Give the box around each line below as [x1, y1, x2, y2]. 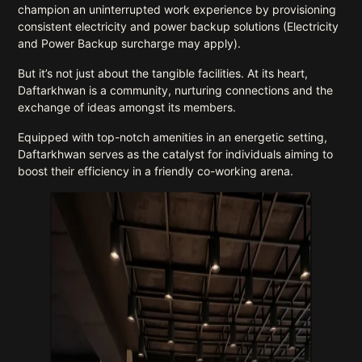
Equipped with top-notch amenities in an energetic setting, [18, 130, 328, 144]
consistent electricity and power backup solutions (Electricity [18, 19, 339, 33]
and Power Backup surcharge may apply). [18, 36, 242, 50]
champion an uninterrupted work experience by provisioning [18, 2, 337, 16]
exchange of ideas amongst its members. [18, 100, 237, 114]
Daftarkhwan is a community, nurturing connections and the [18, 83, 334, 97]
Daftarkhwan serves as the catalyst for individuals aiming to [18, 147, 334, 161]
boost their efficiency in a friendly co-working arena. [18, 164, 294, 178]
